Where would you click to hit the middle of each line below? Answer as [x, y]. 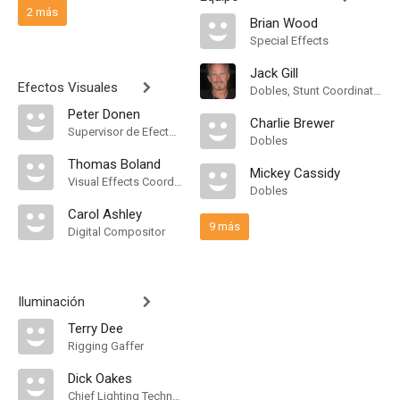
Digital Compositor [117, 232]
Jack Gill [274, 73]
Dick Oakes [100, 379]
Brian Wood [284, 23]
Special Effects [289, 41]
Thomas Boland [114, 164]
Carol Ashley [105, 214]
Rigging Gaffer [106, 346]
